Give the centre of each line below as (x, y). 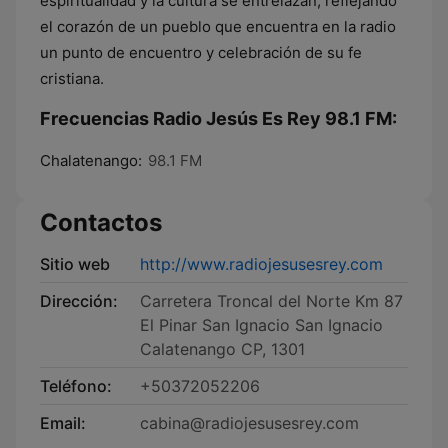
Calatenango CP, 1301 (222, 349)
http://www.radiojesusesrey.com (261, 264)
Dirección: (79, 301)
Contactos (101, 222)
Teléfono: (76, 386)
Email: (63, 423)
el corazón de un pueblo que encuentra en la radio (218, 26)
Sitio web (75, 264)
